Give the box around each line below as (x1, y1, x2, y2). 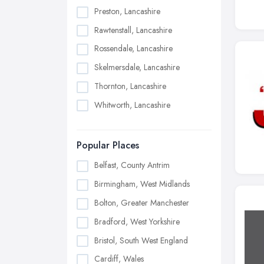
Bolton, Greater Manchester (94, 197, 189, 209)
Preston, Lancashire (94, 5, 160, 17)
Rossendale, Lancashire (94, 42, 173, 55)
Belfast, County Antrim (94, 159, 170, 171)
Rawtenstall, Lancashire (94, 24, 172, 36)
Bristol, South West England (94, 234, 188, 246)
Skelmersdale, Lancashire (94, 61, 180, 74)
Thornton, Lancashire (94, 80, 166, 92)
